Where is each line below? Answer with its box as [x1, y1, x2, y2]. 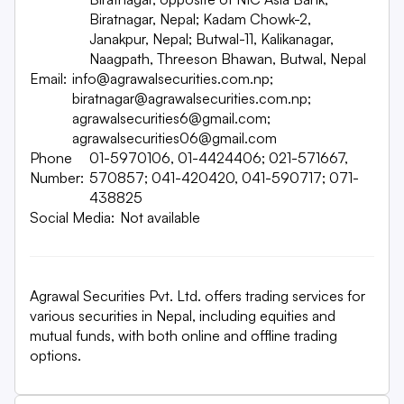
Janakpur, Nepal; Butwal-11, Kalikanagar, [89, 30, 335, 48]
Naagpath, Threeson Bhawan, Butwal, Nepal [89, 50, 367, 68]
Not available [120, 208, 201, 226]
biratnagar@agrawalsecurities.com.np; [72, 89, 312, 107]
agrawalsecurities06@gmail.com [72, 129, 278, 147]
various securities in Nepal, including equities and [30, 307, 335, 325]
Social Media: [30, 208, 115, 226]
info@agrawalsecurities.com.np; [72, 69, 274, 87]
